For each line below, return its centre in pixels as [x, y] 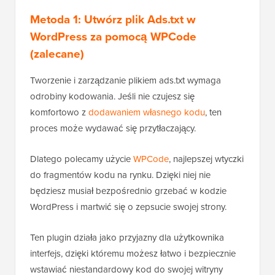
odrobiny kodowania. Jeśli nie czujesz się [112, 97]
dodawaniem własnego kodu [147, 113]
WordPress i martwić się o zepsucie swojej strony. [128, 207]
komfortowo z [59, 113]
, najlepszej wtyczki [206, 159]
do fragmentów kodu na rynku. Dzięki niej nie [120, 175]
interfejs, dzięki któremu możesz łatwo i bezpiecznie [133, 254]
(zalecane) [57, 54]
